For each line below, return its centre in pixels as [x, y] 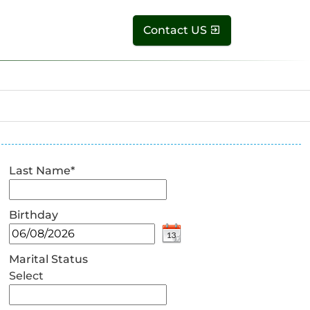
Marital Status [49, 259]
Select [27, 275]
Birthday [34, 215]
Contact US [175, 30]
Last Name [40, 170]
